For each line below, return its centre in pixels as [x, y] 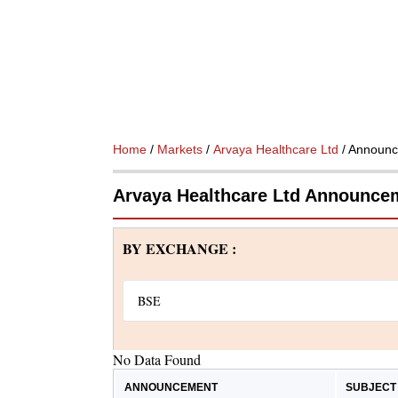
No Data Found [157, 359]
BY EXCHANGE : [179, 248]
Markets [180, 149]
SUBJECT [371, 387]
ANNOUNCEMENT [171, 387]
